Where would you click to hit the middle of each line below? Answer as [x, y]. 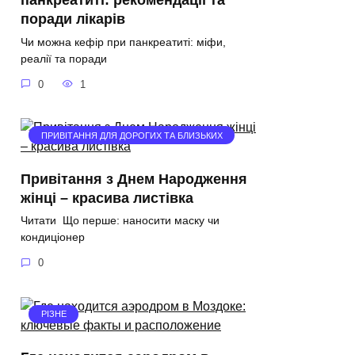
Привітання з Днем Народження [134, 179]
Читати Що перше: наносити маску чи [120, 221]
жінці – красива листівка [107, 198]
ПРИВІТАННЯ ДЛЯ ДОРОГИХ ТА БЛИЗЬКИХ [132, 135]
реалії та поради [64, 59]
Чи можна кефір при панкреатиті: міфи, [123, 42]
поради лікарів [73, 19]
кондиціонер [53, 237]
